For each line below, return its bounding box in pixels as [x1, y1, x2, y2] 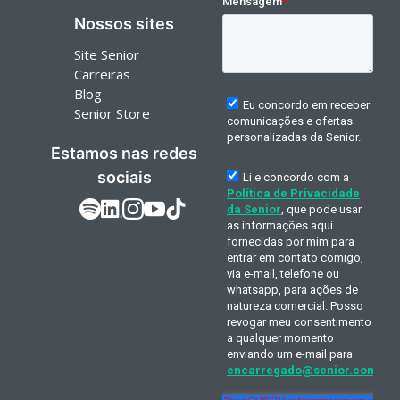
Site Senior [74, 46, 140, 64]
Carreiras [74, 65, 131, 84]
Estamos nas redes [51, 144, 198, 163]
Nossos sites [74, 14, 175, 34]
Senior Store [74, 104, 151, 123]
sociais [96, 168, 152, 187]
